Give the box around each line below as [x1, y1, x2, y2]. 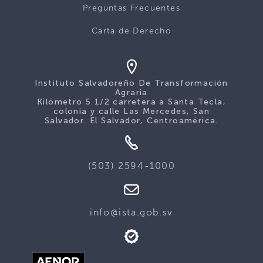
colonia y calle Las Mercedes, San [53, 106, 210, 116]
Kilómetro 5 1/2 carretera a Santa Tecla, [37, 96, 226, 107]
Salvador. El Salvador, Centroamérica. [45, 115, 218, 126]
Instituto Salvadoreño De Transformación [35, 77, 228, 88]
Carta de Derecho [91, 25, 172, 36]
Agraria [115, 87, 148, 97]
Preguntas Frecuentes [83, 2, 180, 13]
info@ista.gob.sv [90, 207, 173, 218]
